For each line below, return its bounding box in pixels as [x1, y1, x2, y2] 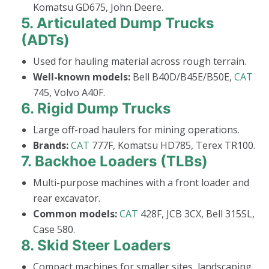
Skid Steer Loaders [37, 236, 171, 254]
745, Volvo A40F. [33, 85, 105, 99]
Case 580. [33, 222, 75, 236]
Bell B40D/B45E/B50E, [130, 70, 234, 83]
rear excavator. [33, 191, 100, 205]
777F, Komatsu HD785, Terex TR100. [89, 138, 255, 152]
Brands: [33, 138, 68, 152]
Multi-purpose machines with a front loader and [33, 175, 249, 189]
